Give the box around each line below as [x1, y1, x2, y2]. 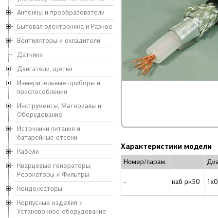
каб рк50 [172, 178, 201, 186]
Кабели [17, 147, 39, 156]
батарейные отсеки [17, 133, 77, 142]
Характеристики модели [121, 142, 212, 151]
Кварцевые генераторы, [17, 162, 91, 170]
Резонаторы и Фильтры [17, 170, 89, 179]
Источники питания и [17, 125, 80, 133]
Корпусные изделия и [17, 199, 83, 207]
